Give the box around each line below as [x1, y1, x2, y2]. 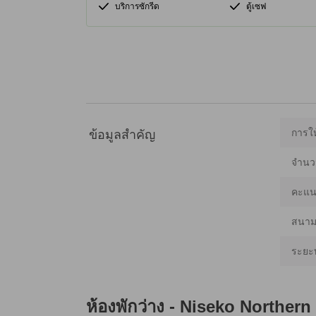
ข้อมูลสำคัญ [89, 127, 155, 142]
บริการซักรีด [115, 1, 159, 11]
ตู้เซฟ [245, 1, 267, 11]
